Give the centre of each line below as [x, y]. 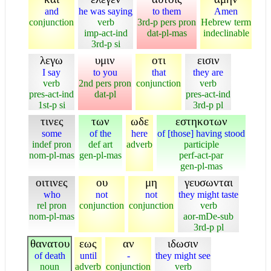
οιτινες [52, 182]
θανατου [50, 243]
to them [167, 11]
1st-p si [51, 105]
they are [208, 72]
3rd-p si [106, 44]
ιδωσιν [183, 243]
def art [100, 144]
